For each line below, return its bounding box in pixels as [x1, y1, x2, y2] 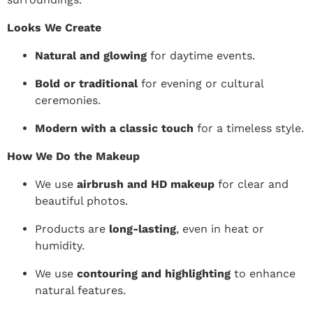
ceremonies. [35, 93, 101, 107]
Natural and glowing [35, 48, 147, 62]
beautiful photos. [35, 194, 128, 208]
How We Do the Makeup [7, 149, 140, 163]
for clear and [214, 177, 289, 191]
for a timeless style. [194, 121, 304, 135]
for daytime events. [147, 48, 255, 62]
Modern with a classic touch [35, 121, 194, 135]
